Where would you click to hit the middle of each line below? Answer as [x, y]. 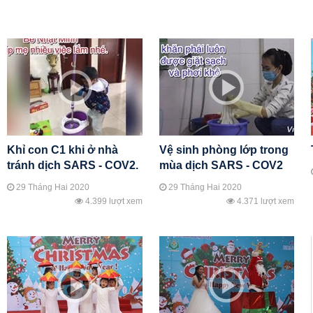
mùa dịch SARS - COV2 [221, 165]
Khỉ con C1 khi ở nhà [63, 150]
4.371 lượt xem [265, 201]
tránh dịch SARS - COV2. [73, 165]
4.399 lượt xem [112, 201]
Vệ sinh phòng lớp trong [224, 150]
